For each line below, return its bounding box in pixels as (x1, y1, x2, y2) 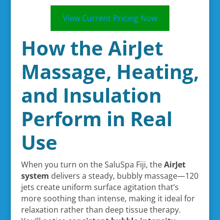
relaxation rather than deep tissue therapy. (21, 204, 181, 215)
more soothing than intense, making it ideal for (21, 192, 195, 204)
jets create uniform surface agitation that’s (21, 181, 179, 192)
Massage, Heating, (21, 57, 199, 85)
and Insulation (21, 81, 162, 109)
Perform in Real (21, 105, 172, 132)
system (21, 170, 49, 181)
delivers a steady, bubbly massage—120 (49, 170, 198, 181)
